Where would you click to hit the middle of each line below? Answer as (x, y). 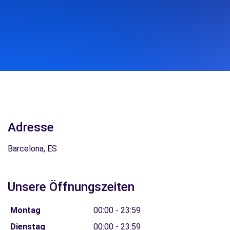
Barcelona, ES (32, 149)
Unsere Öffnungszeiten (71, 187)
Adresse (31, 127)
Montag (25, 210)
